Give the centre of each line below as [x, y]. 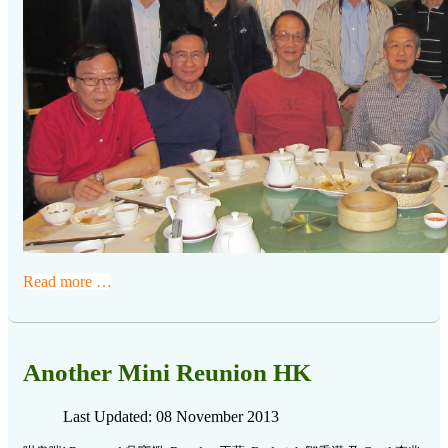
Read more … [67, 282]
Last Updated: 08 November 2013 [171, 417]
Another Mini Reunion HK [167, 373]
